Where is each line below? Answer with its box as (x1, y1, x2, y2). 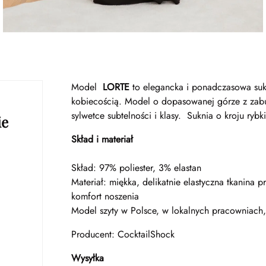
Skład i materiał (71, 132, 133, 146)
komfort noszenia (71, 189, 139, 203)
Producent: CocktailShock (71, 227, 175, 241)
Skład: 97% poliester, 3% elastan (71, 160, 201, 175)
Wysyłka (71, 251, 104, 265)
